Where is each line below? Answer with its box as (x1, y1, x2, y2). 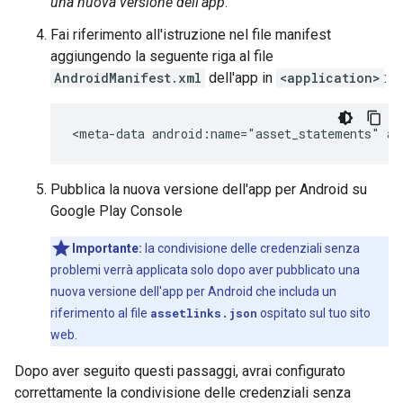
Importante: (72, 241, 142, 255)
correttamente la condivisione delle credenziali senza (14, 384, 351, 401)
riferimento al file (50, 306, 150, 320)
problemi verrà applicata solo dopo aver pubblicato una (50, 263, 360, 277)
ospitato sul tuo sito (257, 306, 371, 320)
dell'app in (205, 69, 276, 86)
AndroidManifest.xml (54, 69, 201, 86)
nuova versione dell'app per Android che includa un (50, 284, 336, 299)
